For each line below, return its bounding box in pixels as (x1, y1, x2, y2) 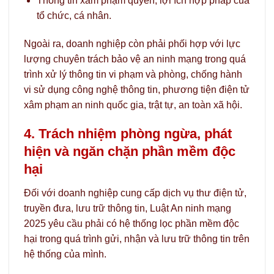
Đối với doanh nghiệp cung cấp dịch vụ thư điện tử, (24, 187, 246, 198)
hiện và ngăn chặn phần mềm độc (24, 144, 235, 160)
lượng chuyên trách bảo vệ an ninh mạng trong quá (24, 53, 246, 64)
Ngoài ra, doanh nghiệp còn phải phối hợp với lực (24, 38, 240, 49)
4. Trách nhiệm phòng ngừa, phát (24, 126, 232, 142)
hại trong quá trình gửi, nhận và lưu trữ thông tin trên (24, 233, 250, 244)
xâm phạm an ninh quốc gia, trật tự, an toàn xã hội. (24, 99, 242, 110)
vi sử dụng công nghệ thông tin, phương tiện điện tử (24, 84, 250, 95)
